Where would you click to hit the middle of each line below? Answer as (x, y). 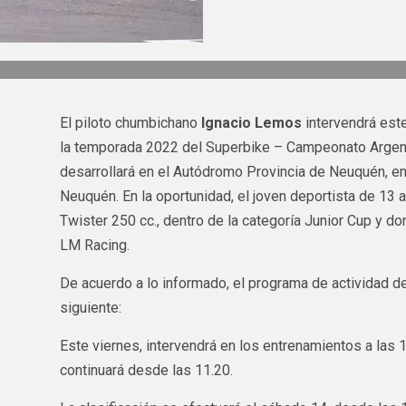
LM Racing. (94, 245)
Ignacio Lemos (251, 122)
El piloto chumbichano (130, 122)
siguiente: (90, 307)
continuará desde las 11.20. (146, 370)
